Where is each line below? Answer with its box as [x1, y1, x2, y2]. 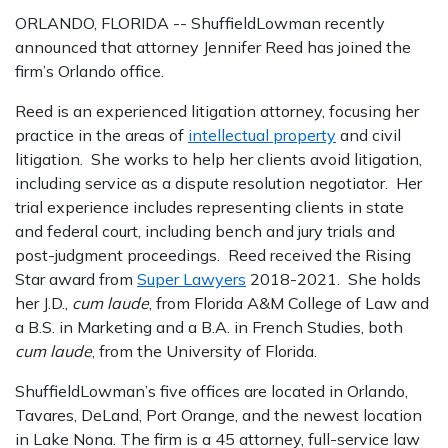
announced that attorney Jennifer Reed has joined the [15, 37, 411, 57]
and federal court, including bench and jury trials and [15, 221, 395, 241]
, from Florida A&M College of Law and [149, 293, 429, 313]
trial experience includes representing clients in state [15, 197, 404, 217]
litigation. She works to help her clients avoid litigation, [15, 149, 422, 169]
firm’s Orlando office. [15, 61, 164, 81]
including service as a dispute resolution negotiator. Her [15, 173, 422, 193]
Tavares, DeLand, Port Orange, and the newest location [15, 405, 422, 425]
